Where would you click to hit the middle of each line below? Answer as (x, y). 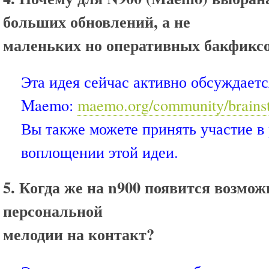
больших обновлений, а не (97, 21)
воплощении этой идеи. (100, 152)
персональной (53, 211)
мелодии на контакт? (79, 234)
